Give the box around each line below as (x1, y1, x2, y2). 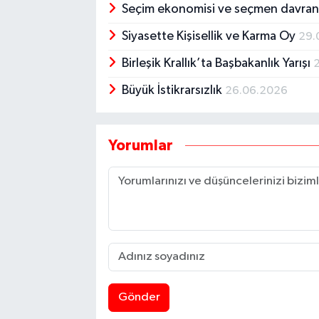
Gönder (117, 291, 160, 304)
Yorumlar (108, 138, 173, 154)
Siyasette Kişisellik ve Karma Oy (122, 30, 299, 43)
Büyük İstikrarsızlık (122, 84, 226, 98)
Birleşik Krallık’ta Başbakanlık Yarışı (122, 57, 314, 70)
